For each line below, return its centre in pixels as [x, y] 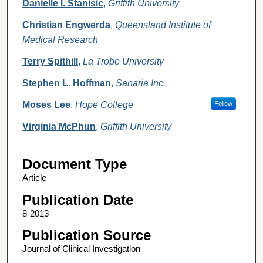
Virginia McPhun [59, 127]
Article [34, 178]
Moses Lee [46, 105]
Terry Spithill [50, 62]
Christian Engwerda [66, 25]
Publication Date [77, 200]
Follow [223, 104]
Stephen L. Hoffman [66, 83]
